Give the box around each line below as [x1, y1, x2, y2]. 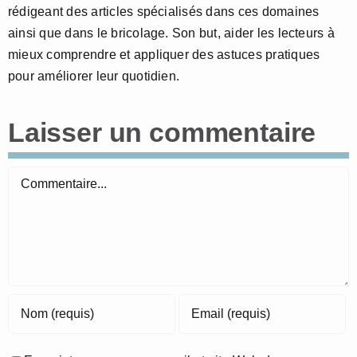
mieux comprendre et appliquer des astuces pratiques [8, 48, 320, 62]
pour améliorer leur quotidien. [8, 69, 180, 84]
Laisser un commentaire [8, 117, 316, 148]
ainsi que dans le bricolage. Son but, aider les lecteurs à [8, 26, 335, 41]
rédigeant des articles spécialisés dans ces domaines [8, 5, 320, 19]
